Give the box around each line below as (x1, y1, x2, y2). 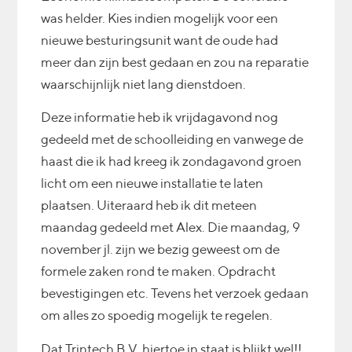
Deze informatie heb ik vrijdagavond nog (41, 109, 279, 126)
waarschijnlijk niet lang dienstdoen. (41, 75, 247, 92)
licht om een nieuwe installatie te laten (41, 175, 264, 192)
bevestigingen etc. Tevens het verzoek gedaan (41, 285, 310, 302)
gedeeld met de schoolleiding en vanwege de (41, 131, 304, 148)
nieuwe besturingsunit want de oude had (41, 31, 279, 48)
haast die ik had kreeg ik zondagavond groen (41, 153, 302, 170)
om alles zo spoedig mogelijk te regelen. (41, 307, 273, 324)
